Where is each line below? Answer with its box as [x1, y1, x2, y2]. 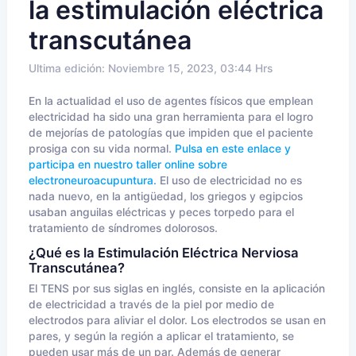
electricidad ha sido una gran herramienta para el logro [29, 110, 313, 123]
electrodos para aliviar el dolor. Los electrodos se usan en [29, 314, 326, 327]
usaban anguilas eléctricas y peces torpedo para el [29, 206, 294, 219]
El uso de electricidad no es [157, 174, 302, 187]
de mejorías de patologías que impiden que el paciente [29, 126, 313, 139]
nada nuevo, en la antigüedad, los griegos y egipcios [29, 190, 303, 203]
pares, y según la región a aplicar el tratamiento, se [29, 330, 294, 342]
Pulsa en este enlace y [175, 142, 291, 155]
